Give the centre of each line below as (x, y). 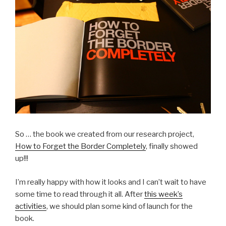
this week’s (163, 194)
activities (31, 206)
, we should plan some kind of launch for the (120, 206)
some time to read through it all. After (80, 194)
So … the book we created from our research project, (105, 134)
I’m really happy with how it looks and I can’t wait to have (111, 182)
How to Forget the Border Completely (80, 147)
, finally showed (172, 147)
